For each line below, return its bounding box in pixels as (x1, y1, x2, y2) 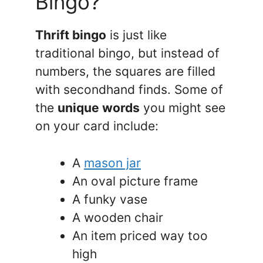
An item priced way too (72, 228, 208, 243)
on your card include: (35, 119, 159, 134)
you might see (140, 100, 225, 116)
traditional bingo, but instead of (35, 46, 220, 61)
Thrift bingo (35, 28, 106, 43)
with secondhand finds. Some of (35, 82, 223, 97)
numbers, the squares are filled (35, 64, 215, 79)
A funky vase (72, 191, 147, 207)
